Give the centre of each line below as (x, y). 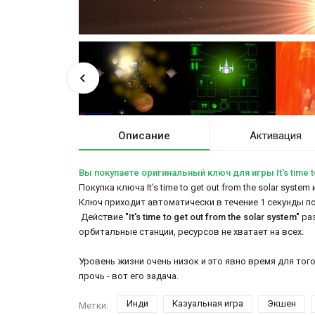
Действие (102, 217)
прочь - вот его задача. (129, 276)
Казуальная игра (208, 303)
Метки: (94, 306)
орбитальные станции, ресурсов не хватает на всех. (191, 231)
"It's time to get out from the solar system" (213, 217)
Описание (144, 135)
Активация (275, 135)
